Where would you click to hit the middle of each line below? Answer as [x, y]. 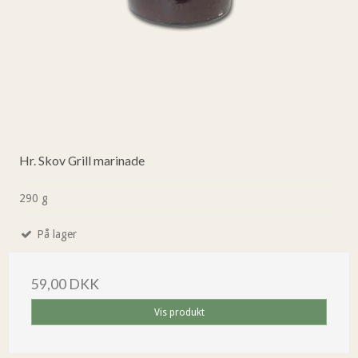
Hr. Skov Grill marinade [82, 161]
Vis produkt [179, 312]
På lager [55, 235]
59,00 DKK [65, 284]
